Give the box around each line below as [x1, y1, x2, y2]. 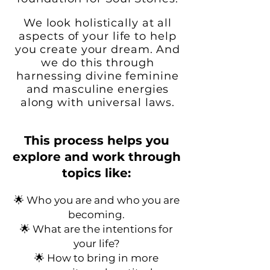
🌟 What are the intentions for [20, 223, 173, 235]
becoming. [68, 209, 125, 221]
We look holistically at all [23, 16, 172, 30]
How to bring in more [47, 252, 159, 264]
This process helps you [24, 133, 169, 148]
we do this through [41, 56, 154, 69]
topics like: [62, 166, 131, 180]
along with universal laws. [20, 96, 175, 109]
